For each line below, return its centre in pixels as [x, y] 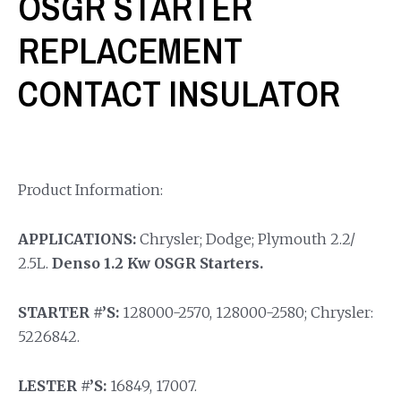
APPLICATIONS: [77, 239]
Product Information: [90, 190]
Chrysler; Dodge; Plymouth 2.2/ [246, 239]
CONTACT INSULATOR [179, 94]
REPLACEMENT [130, 51]
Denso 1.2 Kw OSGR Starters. [156, 263]
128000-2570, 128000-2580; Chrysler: [246, 312]
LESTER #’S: [62, 386]
